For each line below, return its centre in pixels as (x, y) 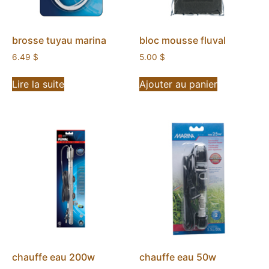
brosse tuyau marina (59, 40)
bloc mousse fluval (183, 40)
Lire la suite (38, 84)
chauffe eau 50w (178, 257)
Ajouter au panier (179, 84)
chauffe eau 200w (53, 257)
